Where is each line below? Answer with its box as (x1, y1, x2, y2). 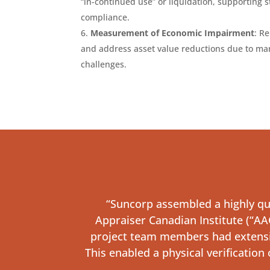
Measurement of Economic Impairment (90, 27, 255, 39)
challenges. (81, 58, 127, 71)
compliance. (81, 11, 130, 24)
